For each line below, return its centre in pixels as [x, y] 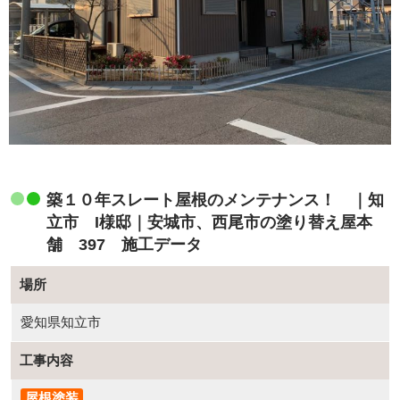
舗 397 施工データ [125, 245]
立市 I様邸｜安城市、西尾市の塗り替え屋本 [210, 223]
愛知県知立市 [61, 322]
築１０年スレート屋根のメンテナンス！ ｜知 [216, 200]
